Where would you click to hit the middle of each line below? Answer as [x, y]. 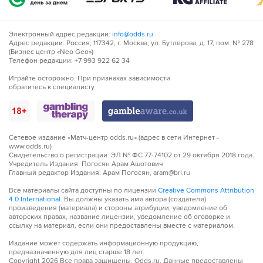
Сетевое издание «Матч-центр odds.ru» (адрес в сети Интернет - [114, 138]
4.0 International [35, 199]
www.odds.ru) [30, 146]
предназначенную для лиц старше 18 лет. [77, 252]
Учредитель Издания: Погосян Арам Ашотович [86, 164]
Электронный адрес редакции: [60, 34]
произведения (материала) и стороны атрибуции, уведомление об [118, 208]
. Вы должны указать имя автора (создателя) [133, 199]
